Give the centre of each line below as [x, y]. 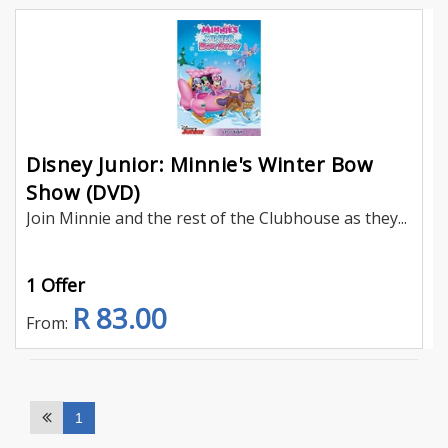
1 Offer [55, 284]
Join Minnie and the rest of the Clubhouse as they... [216, 218]
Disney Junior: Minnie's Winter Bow [199, 165]
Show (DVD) [83, 193]
